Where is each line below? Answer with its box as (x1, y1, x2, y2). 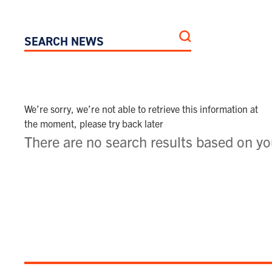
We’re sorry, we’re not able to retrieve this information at (24, 103, 258, 115)
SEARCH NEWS (24, 31, 103, 47)
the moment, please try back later (24, 117, 163, 129)
